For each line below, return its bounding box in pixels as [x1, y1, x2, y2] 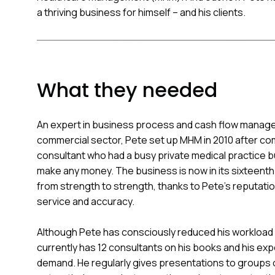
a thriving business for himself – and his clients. [37, 6, 246, 19]
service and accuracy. [37, 195, 134, 208]
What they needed [37, 76, 217, 104]
